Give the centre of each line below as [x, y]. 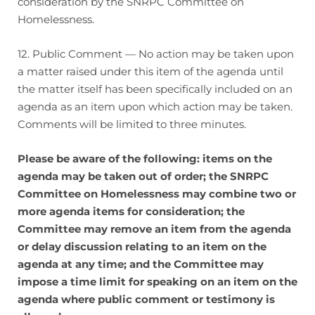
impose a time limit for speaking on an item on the [157, 282]
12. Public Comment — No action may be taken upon [156, 54]
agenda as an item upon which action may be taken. [155, 107]
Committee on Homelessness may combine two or [157, 194]
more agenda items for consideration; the [131, 211]
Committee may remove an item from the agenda [154, 229]
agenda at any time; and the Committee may [141, 264]
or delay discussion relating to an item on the [142, 246]
